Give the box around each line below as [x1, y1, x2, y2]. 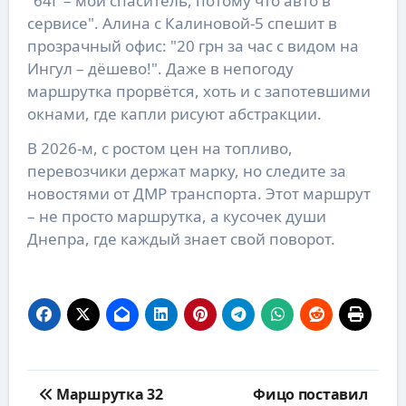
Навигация [25, 367, 121, 391]
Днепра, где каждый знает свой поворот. [26, 227, 335, 249]
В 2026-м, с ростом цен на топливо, [26, 137, 293, 159]
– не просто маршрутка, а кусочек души [26, 205, 326, 227]
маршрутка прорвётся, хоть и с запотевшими [26, 80, 371, 101]
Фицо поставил [253, 383, 368, 404]
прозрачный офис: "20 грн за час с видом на [26, 34, 359, 56]
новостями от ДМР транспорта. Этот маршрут [26, 182, 371, 204]
